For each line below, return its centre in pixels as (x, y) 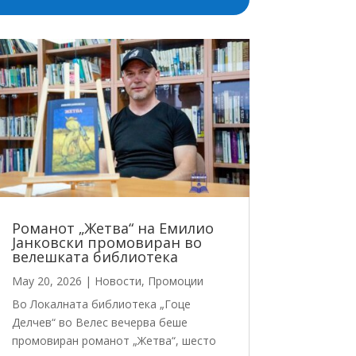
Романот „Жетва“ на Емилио (112, 228)
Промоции (175, 281)
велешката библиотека (95, 257)
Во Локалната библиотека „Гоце (101, 304)
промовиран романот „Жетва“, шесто (114, 341)
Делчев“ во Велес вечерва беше (99, 323)
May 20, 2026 (46, 281)
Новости (118, 281)
